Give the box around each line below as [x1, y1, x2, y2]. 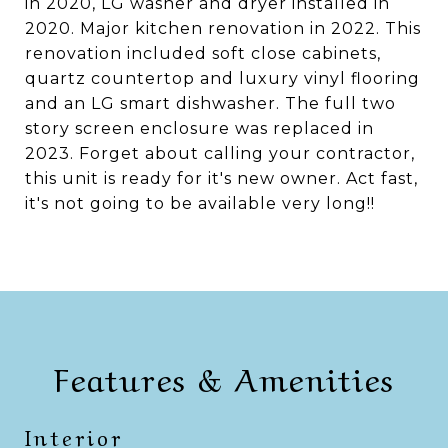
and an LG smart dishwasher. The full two [25, 94, 396, 113]
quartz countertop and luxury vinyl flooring [25, 69, 420, 88]
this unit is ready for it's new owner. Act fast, [25, 169, 418, 188]
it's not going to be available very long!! [25, 194, 375, 213]
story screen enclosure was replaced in [25, 119, 374, 138]
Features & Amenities [54, 353, 394, 400]
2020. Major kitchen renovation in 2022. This [25, 19, 421, 38]
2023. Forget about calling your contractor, [25, 144, 415, 163]
